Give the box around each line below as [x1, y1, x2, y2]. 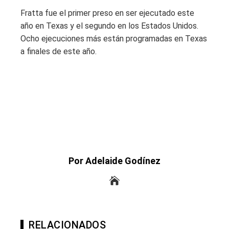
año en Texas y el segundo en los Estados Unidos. [20, 21, 198, 31]
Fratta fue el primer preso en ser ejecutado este [20, 8, 194, 18]
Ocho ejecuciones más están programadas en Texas [20, 34, 207, 44]
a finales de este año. [20, 47, 97, 57]
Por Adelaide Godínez [68, 155, 161, 167]
